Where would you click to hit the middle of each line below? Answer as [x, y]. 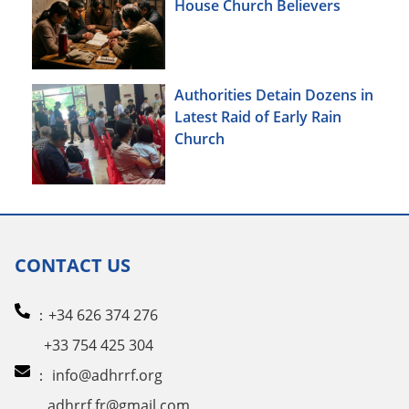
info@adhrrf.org [107, 375]
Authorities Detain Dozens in [274, 95]
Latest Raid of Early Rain [258, 117]
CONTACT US [73, 265]
